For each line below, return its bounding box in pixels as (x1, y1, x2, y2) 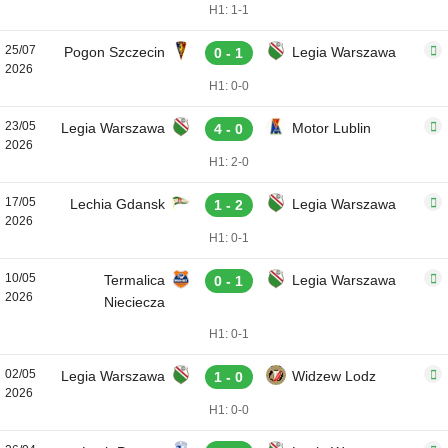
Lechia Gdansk (70, 196, 165, 212)
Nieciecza (104, 294, 165, 310)
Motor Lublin (292, 120, 371, 136)
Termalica (104, 272, 165, 288)
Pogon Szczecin (64, 44, 165, 60)
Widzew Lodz (292, 368, 376, 384)
